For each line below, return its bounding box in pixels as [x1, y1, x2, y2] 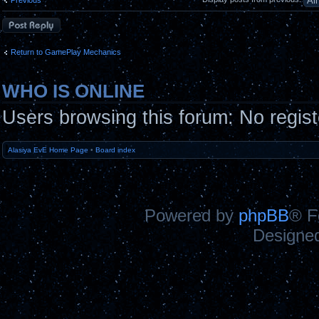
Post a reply [2, 17, 43, 26]
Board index [95, 146, 135, 155]
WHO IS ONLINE [2, 80, 145, 101]
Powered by [145, 206, 239, 226]
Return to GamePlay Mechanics [11, 48, 121, 57]
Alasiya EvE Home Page [8, 146, 88, 155]
